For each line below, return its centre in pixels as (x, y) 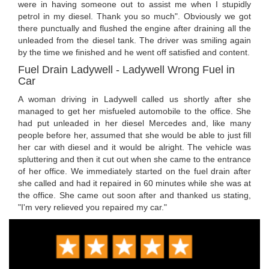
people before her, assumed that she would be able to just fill (134, 135)
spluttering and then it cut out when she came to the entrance (134, 159)
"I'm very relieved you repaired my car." (92, 207)
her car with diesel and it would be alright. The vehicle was (134, 147)
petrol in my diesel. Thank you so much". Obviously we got (134, 17)
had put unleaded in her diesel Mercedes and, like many (134, 123)
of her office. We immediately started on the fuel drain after (134, 171)
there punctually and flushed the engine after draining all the (134, 29)
